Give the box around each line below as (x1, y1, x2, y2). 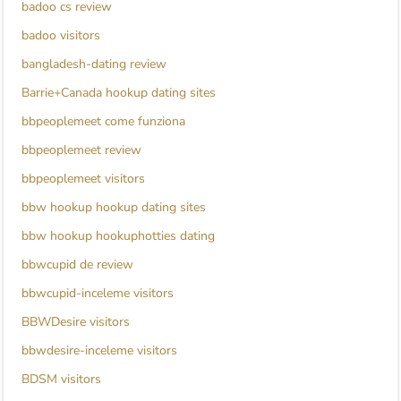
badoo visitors (21, 27, 100, 45)
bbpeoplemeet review (21, 141, 141, 159)
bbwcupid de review (21, 256, 133, 274)
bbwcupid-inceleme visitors (21, 285, 174, 303)
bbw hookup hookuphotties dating (21, 227, 215, 245)
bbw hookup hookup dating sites (21, 199, 206, 217)
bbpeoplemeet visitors (21, 170, 145, 188)
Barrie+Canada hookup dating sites (21, 84, 216, 102)
